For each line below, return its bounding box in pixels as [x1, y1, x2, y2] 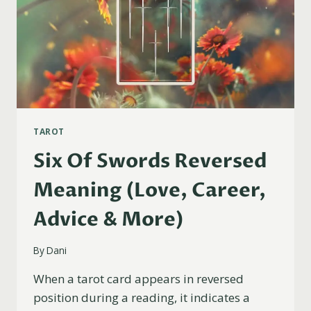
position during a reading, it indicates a [33, 289, 250, 306]
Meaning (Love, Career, [33, 176, 266, 203]
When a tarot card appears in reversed [33, 271, 244, 287]
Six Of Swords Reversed [33, 147, 267, 174]
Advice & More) [33, 205, 184, 233]
